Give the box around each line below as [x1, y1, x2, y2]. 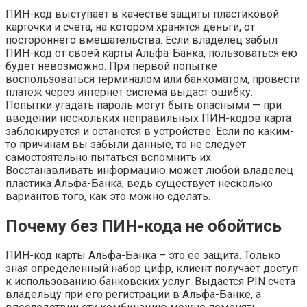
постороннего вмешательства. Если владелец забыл [5, 33, 278, 47]
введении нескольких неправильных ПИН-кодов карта [5, 111, 291, 125]
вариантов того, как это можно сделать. [5, 189, 210, 203]
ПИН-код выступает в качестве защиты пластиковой [5, 7, 279, 21]
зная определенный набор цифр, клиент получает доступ [5, 262, 298, 275]
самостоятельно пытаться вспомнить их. [5, 150, 213, 164]
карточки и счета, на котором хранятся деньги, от [5, 20, 255, 34]
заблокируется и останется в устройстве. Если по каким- [5, 124, 294, 138]
